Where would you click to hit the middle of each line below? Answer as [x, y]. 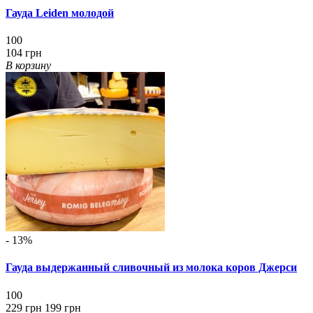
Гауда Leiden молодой [60, 13]
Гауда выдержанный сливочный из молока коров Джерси [151, 268]
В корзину [28, 66]
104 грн [24, 53]
